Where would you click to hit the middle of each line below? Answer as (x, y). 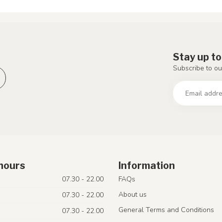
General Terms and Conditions (166, 210)
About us (133, 194)
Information (147, 165)
